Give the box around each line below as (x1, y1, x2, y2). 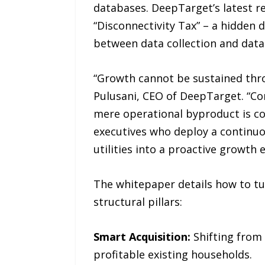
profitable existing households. (93, 247, 252, 261)
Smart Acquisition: (93, 229, 190, 244)
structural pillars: (93, 194, 182, 209)
